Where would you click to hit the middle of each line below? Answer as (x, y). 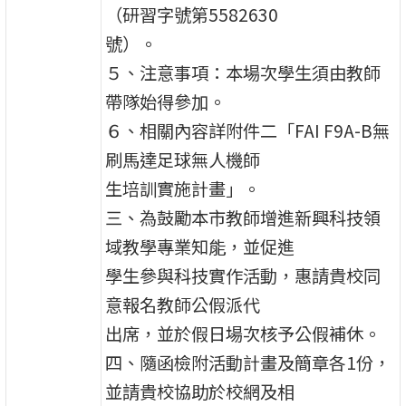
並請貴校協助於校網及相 (200, 391)
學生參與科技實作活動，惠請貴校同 (243, 275)
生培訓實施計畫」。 (183, 188)
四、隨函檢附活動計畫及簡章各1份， (248, 362)
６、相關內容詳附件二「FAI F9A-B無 (248, 130)
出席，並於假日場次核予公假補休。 (243, 333)
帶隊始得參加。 (166, 101)
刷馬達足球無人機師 (183, 159)
